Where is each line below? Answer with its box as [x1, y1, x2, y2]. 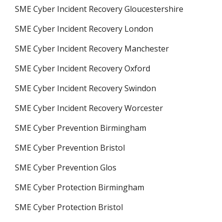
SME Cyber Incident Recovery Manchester [15, 43, 169, 54]
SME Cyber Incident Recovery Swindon [15, 83, 156, 94]
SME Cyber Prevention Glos [15, 162, 116, 173]
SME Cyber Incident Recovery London [15, 23, 153, 34]
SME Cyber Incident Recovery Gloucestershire [15, 3, 183, 14]
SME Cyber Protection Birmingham [15, 182, 144, 193]
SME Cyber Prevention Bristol [15, 142, 125, 153]
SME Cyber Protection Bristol [15, 202, 123, 213]
